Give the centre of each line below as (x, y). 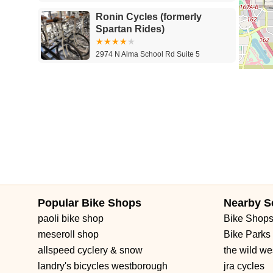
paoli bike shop (71, 218)
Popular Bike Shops (90, 203)
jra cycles (244, 266)
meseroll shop (68, 234)
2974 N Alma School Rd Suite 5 (148, 54)
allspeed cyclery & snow (90, 250)
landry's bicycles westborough (103, 266)
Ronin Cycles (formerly (149, 16)
